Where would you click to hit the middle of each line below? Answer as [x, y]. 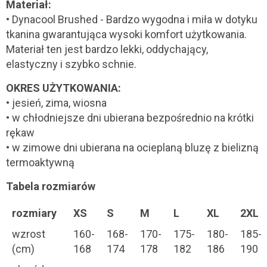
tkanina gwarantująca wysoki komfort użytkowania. [126, 34]
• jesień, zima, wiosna [56, 103]
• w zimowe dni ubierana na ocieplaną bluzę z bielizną [132, 148]
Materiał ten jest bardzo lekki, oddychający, [107, 49]
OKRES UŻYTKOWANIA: [63, 88]
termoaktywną [40, 162]
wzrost [29, 234]
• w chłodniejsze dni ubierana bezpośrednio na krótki [130, 118]
